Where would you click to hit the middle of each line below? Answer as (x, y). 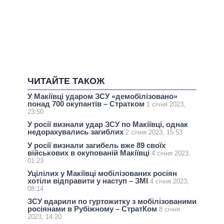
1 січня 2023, (166, 104)
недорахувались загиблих (76, 132)
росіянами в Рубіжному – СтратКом (93, 208)
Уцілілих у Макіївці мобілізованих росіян (102, 173)
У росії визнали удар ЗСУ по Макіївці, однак (108, 124)
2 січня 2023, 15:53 (154, 132)
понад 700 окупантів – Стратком (87, 104)
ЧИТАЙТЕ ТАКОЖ (66, 81)
